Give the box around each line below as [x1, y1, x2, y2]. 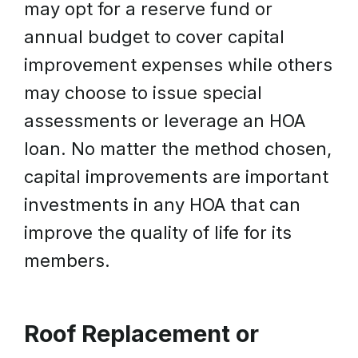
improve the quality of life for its [24, 222, 292, 243]
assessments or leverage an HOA [24, 110, 305, 131]
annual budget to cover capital [24, 26, 284, 47]
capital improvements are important [24, 166, 328, 187]
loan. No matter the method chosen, [24, 138, 332, 159]
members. [24, 250, 110, 271]
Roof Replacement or [24, 320, 259, 348]
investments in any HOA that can [24, 194, 300, 215]
